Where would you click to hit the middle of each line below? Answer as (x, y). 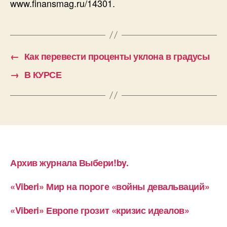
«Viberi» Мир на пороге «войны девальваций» (110, 186)
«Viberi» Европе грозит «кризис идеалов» (100, 210)
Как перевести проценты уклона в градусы (117, 56)
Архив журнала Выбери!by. (69, 162)
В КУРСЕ (43, 74)
